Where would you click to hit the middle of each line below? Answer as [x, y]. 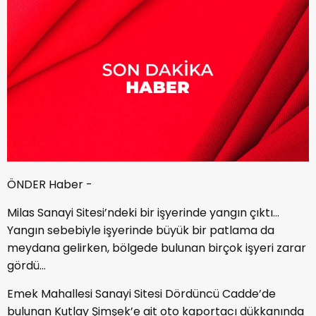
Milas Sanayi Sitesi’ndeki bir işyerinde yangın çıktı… [143, 212]
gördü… [26, 265]
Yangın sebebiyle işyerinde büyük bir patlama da [141, 230]
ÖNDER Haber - [50, 184]
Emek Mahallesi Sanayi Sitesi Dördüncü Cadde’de [141, 293]
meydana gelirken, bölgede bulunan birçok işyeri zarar [157, 248]
